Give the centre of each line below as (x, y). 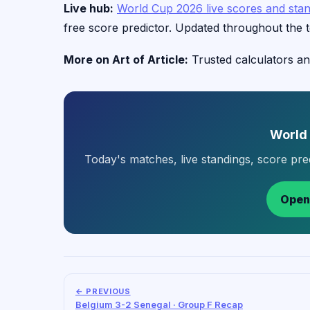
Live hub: (89, 8)
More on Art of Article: (126, 60)
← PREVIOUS (103, 291)
